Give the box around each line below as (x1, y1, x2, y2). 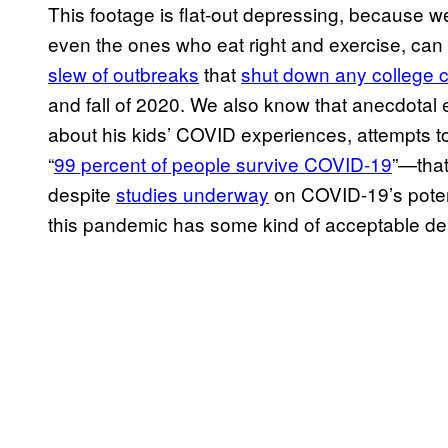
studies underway (116, 180, 269, 208)
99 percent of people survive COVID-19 (54, 150, 392, 178)
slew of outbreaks (48, 60, 199, 88)
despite (48, 180, 116, 208)
